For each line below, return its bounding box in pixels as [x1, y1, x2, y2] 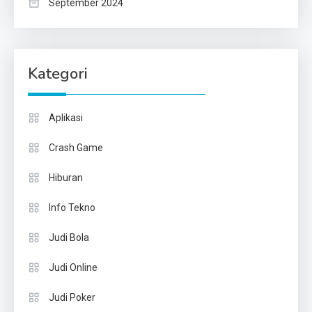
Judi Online [49, 262, 97, 274]
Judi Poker [49, 292, 95, 304]
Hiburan [49, 172, 83, 184]
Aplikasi [49, 112, 83, 124]
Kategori [28, 63, 88, 85]
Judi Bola [49, 232, 89, 244]
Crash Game [49, 142, 103, 154]
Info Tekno [49, 202, 95, 214]
